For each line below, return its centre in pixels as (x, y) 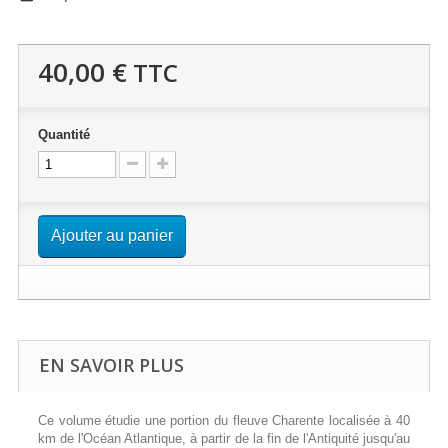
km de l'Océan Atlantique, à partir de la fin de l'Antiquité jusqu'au (224, 438)
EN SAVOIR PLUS (111, 365)
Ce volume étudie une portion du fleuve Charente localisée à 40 (224, 420)
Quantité (64, 134)
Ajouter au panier (112, 235)
